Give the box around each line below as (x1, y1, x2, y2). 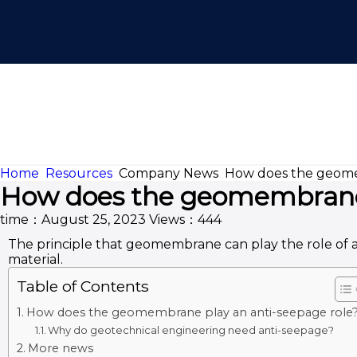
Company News (119, 166, 218, 181)
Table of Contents (17, 277, 149, 296)
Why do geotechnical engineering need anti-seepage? (48, 324, 335, 336)
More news (27, 341, 93, 355)
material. (8, 252, 63, 267)
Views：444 (149, 212, 222, 227)
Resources (45, 166, 112, 181)
